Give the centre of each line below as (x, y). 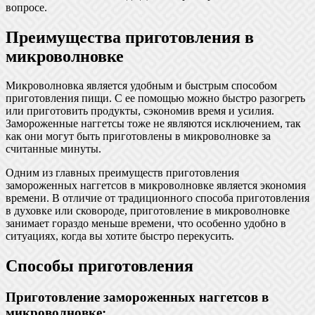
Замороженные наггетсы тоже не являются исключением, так (153, 124)
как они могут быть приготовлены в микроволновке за (138, 136)
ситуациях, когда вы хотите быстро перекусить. (120, 236)
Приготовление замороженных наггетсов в (137, 297)
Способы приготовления (99, 266)
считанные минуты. (53, 149)
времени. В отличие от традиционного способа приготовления (157, 198)
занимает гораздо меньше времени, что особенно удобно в (146, 224)
